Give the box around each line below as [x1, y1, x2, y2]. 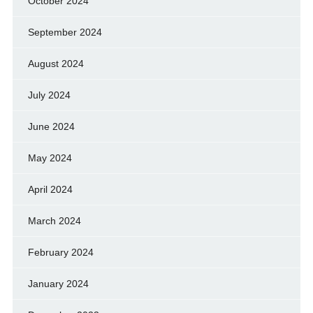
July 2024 [27, 89, 71, 101]
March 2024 [27, 214, 81, 226]
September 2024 [27, 26, 102, 38]
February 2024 [27, 246, 94, 258]
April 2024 [27, 183, 73, 195]
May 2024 [27, 152, 72, 163]
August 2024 [27, 57, 84, 69]
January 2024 [27, 277, 89, 289]
